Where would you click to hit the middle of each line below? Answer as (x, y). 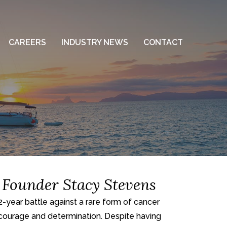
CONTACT (163, 42)
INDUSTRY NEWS (95, 42)
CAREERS (27, 42)
